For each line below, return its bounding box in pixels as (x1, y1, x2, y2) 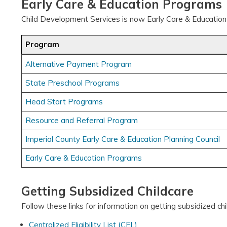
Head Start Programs (25, 96, 103, 106)
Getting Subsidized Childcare (21, 183, 194, 199)
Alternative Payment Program (25, 59, 132, 69)
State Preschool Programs (25, 78, 120, 88)
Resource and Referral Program (25, 115, 138, 125)
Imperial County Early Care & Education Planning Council (25, 134, 220, 144)
